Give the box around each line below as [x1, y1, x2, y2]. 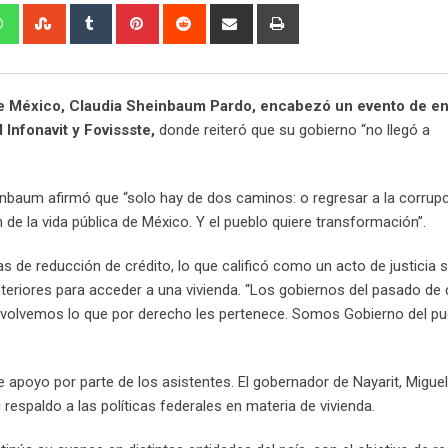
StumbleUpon [62, 5, 151, 24]
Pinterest [155, 5, 215, 24]
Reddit [202, 5, 244, 24]
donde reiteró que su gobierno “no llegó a [155, 120, 430, 139]
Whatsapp [15, 5, 82, 24]
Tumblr [108, 5, 154, 24]
